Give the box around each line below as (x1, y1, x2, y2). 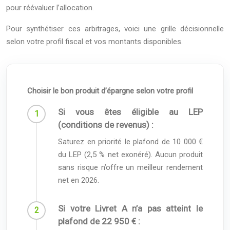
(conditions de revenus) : (58, 119, 154, 130)
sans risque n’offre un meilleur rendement (58, 162, 203, 172)
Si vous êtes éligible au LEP (58, 106, 203, 117)
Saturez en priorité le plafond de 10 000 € (58, 137, 203, 146)
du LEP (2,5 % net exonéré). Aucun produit (58, 149, 203, 159)
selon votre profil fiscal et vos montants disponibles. (6, 36, 183, 46)
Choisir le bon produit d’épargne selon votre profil (27, 86, 193, 95)
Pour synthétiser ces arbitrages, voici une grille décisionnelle (6, 24, 224, 33)
